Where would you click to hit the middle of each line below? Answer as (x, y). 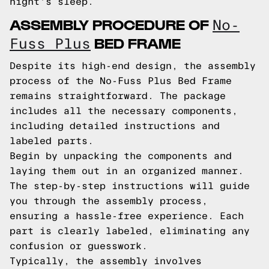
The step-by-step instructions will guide (130, 186)
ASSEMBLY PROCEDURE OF (111, 24)
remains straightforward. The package (118, 96)
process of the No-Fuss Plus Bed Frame (121, 81)
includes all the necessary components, (124, 111)
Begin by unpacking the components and (121, 156)
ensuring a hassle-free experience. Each (127, 216)
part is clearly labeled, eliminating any (130, 231)
